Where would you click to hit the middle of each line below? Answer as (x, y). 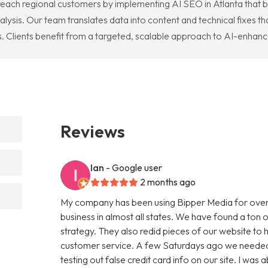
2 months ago (168, 182)
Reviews (93, 131)
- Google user (134, 167)
